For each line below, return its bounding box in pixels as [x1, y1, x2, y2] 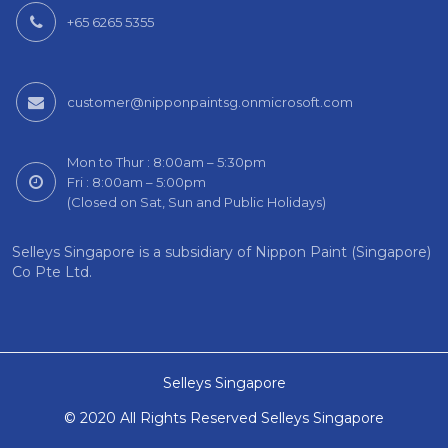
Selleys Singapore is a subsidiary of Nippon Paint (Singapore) [12, 243, 431, 261]
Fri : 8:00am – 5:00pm [67, 174, 206, 190]
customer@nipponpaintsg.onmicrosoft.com [67, 94, 353, 110]
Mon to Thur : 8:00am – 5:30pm [67, 154, 266, 170]
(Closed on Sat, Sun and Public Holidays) [67, 194, 326, 210]
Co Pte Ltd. [12, 263, 92, 281]
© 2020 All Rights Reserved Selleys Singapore [64, 409, 384, 427]
